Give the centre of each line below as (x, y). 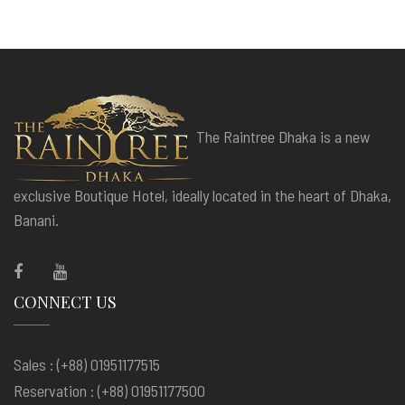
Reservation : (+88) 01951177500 (109, 391)
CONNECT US (65, 302)
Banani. (40, 220)
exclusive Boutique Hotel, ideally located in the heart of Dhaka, (202, 195)
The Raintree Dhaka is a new (283, 137)
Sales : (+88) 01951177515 (87, 364)
